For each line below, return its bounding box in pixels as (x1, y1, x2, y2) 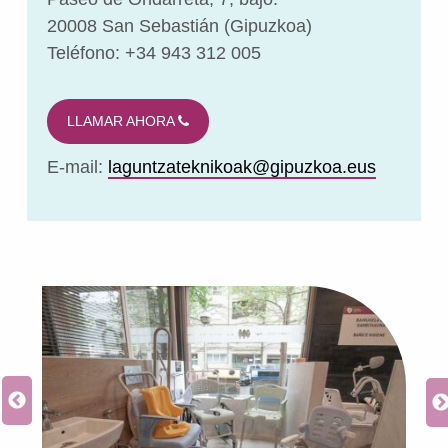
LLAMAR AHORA (66, 113, 178, 130)
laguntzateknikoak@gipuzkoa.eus (107, 157, 376, 178)
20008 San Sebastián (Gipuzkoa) (46, 16, 312, 37)
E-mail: (46, 157, 108, 178)
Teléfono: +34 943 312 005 (46, 43, 261, 64)
